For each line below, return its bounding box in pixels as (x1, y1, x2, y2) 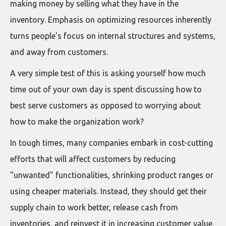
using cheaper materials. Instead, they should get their (10, 187, 207, 196)
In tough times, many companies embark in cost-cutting (10, 138, 213, 147)
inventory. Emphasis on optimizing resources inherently (10, 15, 211, 24)
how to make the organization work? (10, 117, 144, 126)
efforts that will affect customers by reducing (10, 154, 176, 163)
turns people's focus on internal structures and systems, (10, 31, 215, 40)
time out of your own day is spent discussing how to (10, 85, 202, 94)
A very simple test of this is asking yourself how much (10, 69, 206, 78)
